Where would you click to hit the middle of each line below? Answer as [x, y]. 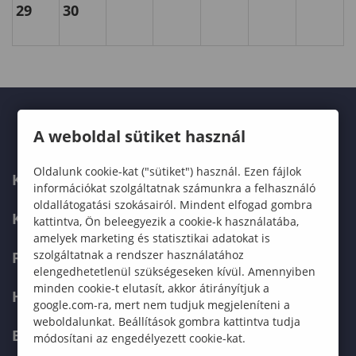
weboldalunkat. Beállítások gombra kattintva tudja [167, 321]
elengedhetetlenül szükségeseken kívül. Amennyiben [175, 271]
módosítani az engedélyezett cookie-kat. [140, 338]
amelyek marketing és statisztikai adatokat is [152, 238]
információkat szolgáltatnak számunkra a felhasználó [175, 188]
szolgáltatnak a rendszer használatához [139, 254]
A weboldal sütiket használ [140, 136]
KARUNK [43, 180]
